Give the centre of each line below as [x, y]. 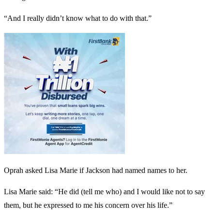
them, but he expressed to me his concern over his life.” [88, 205]
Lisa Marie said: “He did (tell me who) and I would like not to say [104, 191]
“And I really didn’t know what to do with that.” [78, 18]
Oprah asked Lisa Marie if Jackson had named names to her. [96, 170]
